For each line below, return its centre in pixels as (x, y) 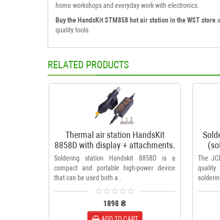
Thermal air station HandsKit (115, 135)
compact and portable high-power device (115, 168)
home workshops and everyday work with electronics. (127, 5)
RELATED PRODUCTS (88, 65)
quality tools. (73, 30)
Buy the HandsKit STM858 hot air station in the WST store (136, 20)
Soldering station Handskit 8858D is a (115, 158)
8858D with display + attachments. (115, 145)
